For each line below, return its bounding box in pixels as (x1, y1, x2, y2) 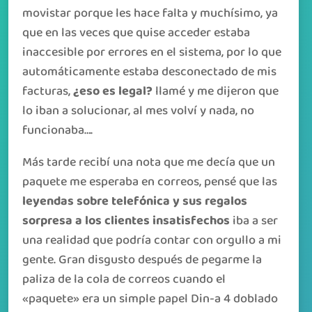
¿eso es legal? (73, 81, 153, 102)
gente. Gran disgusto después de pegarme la (22, 249, 262, 270)
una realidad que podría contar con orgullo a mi (22, 230, 281, 251)
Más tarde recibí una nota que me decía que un (22, 152, 275, 173)
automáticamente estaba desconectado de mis (22, 61, 276, 82)
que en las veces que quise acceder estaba (22, 22, 250, 43)
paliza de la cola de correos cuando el (22, 269, 226, 290)
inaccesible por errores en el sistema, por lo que (22, 42, 281, 63)
